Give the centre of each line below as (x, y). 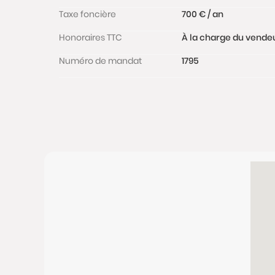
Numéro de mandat (100, 61)
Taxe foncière (87, 14)
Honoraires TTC (91, 37)
